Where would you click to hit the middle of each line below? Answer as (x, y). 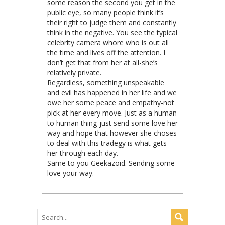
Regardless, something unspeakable (106, 82)
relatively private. (74, 72)
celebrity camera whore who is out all (108, 42)
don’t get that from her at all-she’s (102, 62)
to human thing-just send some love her (113, 123)
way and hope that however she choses (112, 133)
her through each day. (83, 153)
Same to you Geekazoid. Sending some (111, 163)
